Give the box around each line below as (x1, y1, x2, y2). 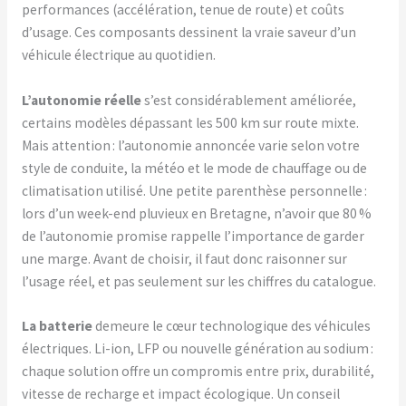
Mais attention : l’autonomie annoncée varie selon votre (21, 136, 360, 154)
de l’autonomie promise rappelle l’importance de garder (21, 227, 364, 245)
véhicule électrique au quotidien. (21, 45, 216, 63)
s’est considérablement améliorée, (140, 91, 356, 109)
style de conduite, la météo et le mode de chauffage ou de (21, 159, 367, 177)
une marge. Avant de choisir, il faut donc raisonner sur (21, 249, 347, 267)
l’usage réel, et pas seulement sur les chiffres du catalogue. (21, 272, 376, 290)
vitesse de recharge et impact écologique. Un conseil (21, 385, 340, 403)
